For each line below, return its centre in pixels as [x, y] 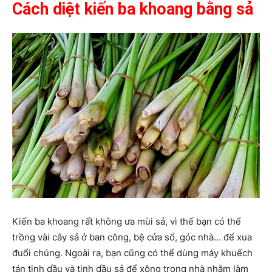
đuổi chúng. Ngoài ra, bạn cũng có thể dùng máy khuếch [132, 253]
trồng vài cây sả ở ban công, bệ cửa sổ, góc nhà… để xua [132, 237]
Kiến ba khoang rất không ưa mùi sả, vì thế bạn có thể [127, 222]
